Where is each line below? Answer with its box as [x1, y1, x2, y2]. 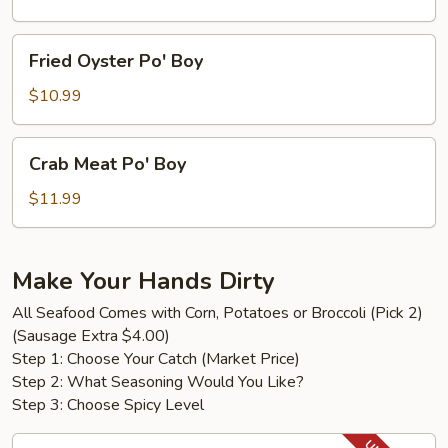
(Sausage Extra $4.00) [12, 325, 170, 347]
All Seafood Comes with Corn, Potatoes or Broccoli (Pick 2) [12, 302, 423, 324]
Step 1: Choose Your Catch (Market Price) [12, 348, 300, 370]
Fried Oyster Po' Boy [29, 49, 203, 73]
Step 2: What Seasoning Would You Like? [12, 371, 304, 393]
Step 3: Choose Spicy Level [12, 394, 204, 416]
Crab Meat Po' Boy [29, 152, 186, 176]
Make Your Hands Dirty [12, 265, 275, 297]
